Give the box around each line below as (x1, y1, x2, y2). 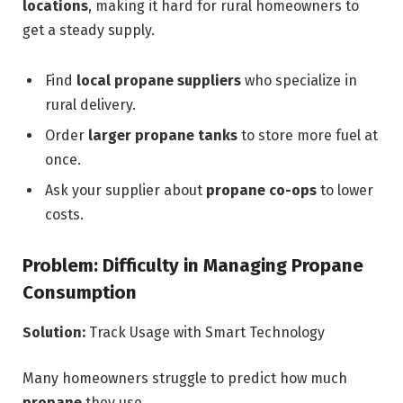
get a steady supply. (22, 21, 155, 39)
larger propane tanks (88, 126, 237, 144)
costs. (45, 205, 84, 223)
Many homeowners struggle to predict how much (22, 370, 347, 388)
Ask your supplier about (45, 181, 206, 199)
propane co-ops (206, 181, 317, 199)
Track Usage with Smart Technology (85, 323, 325, 341)
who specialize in (241, 71, 357, 89)
